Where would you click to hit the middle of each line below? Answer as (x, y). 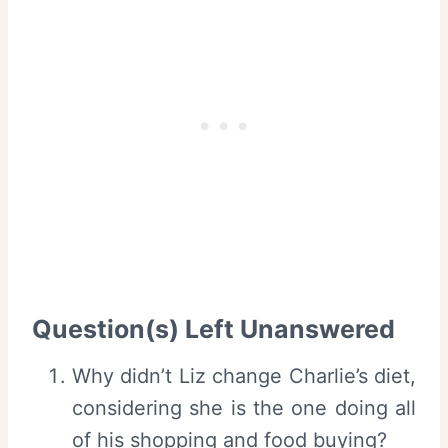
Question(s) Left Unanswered (213, 328)
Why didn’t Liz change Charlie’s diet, (244, 376)
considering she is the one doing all (244, 408)
